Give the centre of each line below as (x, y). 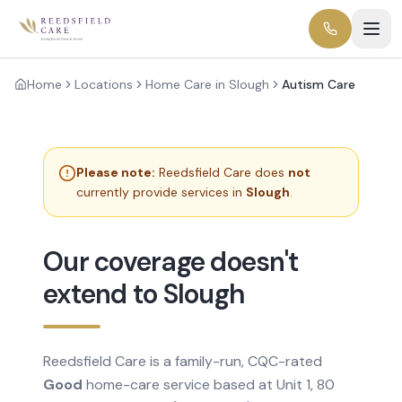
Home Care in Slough (207, 84)
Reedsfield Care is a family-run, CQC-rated (183, 361)
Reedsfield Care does (223, 172)
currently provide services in (161, 192)
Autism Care (319, 84)
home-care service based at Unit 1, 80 (209, 385)
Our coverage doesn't (170, 262)
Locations (104, 84)
